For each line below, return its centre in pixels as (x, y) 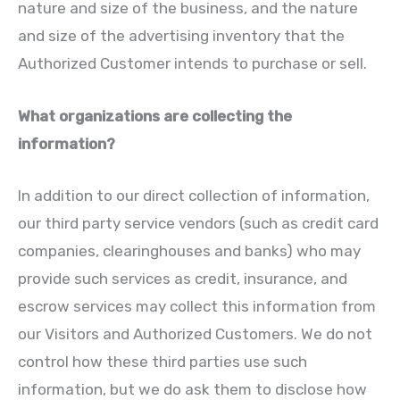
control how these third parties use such (162, 361)
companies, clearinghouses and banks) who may (189, 250)
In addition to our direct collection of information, (194, 195)
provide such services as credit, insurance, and (183, 278)
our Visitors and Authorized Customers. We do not (195, 333)
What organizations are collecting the (155, 116)
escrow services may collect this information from (197, 306)
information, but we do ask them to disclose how (192, 389)
